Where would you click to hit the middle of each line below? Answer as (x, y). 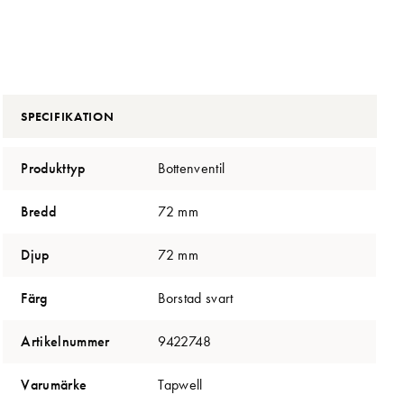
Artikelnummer (65, 341)
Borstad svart (196, 298)
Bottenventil (192, 168)
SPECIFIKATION (68, 116)
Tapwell (180, 384)
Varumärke (54, 384)
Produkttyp (53, 168)
